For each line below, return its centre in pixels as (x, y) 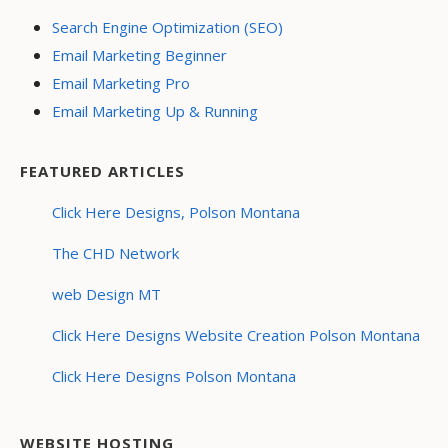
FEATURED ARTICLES (102, 171)
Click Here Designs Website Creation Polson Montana (236, 335)
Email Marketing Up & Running (155, 111)
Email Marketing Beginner (139, 55)
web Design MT (106, 294)
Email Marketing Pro (121, 83)
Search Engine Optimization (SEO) (167, 27)
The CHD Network (115, 253)
